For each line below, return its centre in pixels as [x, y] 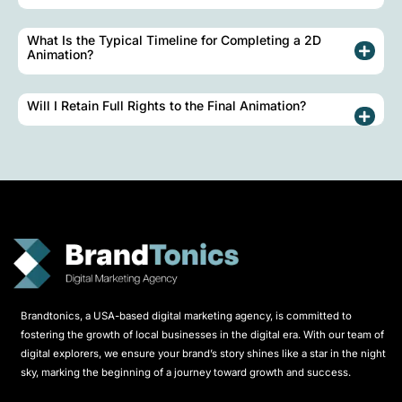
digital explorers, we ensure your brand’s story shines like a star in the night [203, 354]
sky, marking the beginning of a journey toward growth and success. [186, 373]
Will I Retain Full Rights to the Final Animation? [166, 106]
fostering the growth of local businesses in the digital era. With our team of [202, 335]
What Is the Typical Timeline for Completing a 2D [174, 40]
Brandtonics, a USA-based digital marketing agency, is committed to [186, 316]
